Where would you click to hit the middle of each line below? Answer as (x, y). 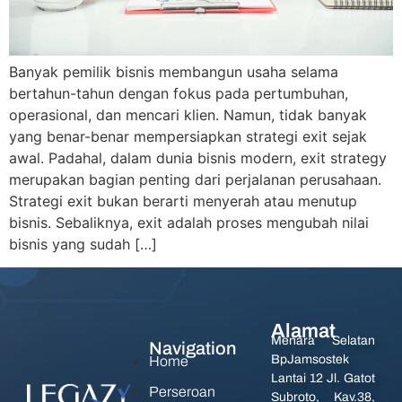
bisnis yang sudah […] (83, 244)
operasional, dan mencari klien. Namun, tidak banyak (188, 114)
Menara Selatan (323, 341)
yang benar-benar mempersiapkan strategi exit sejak (188, 136)
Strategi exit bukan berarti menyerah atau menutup (183, 201)
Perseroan (182, 392)
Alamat (303, 332)
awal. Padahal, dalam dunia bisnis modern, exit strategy (198, 157)
